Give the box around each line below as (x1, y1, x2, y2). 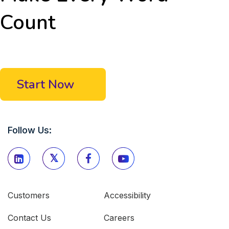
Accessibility (104, 190, 151, 200)
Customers (8, 190, 50, 200)
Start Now (17, 76, 74, 93)
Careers (104, 213, 134, 223)
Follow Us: (8, 125, 52, 135)
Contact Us (8, 213, 51, 223)
